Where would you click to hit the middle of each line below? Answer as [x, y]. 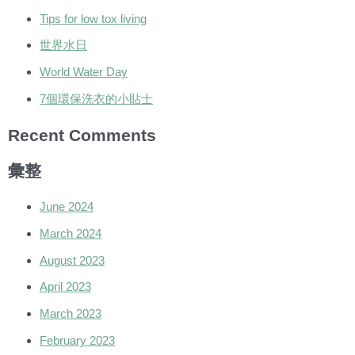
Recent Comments [82, 136]
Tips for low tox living [93, 18]
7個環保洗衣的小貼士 [96, 98]
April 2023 [65, 287]
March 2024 [71, 233]
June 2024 [67, 207]
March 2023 [71, 314]
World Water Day [84, 72]
